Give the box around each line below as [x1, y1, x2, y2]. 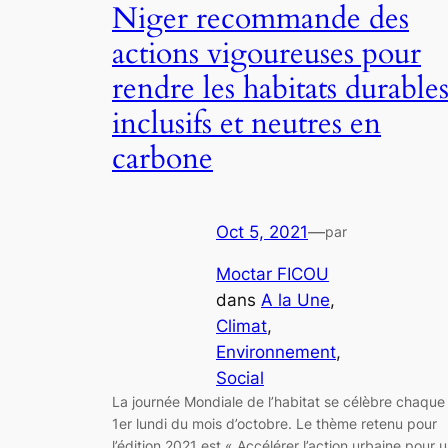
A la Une [261, 290, 330, 311]
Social [216, 368, 264, 389]
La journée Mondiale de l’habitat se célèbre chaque [112, 393, 445, 411]
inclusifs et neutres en [112, 104, 381, 145]
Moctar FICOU [216, 264, 329, 285]
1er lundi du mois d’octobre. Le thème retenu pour [112, 415, 437, 433]
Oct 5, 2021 [216, 221, 308, 242]
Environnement [216, 342, 336, 363]
